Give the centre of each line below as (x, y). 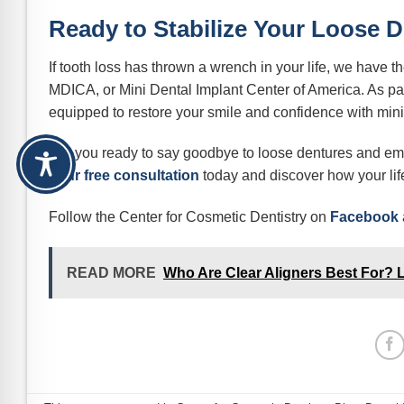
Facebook (364, 217)
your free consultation (124, 176)
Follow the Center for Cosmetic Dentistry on (189, 217)
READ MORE (111, 272)
